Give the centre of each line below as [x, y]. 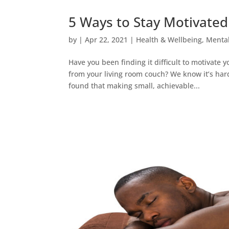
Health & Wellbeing [169, 40]
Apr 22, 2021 [107, 40]
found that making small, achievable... [134, 86]
